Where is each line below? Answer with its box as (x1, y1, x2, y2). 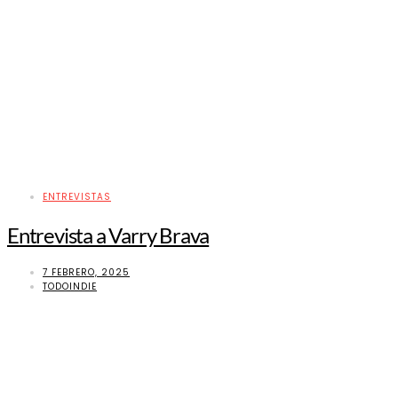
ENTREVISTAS (43, 189, 111, 203)
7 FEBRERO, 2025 (43, 265, 130, 279)
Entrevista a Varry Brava (7, 221, 210, 248)
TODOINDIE (43, 279, 97, 293)
